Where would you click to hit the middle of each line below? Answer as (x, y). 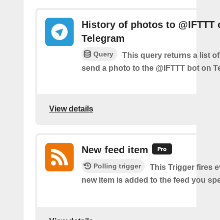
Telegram (103, 38)
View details (71, 109)
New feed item (115, 150)
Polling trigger (117, 166)
